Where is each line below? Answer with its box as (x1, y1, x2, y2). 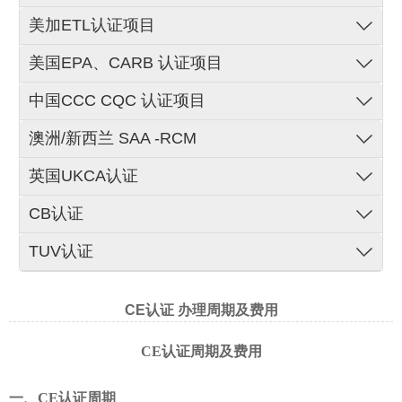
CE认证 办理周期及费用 (124, 301, 278, 318)
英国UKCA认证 (29, 166, 139, 185)
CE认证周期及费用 (140, 343, 262, 359)
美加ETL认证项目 (29, 15, 156, 34)
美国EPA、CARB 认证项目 (29, 53, 223, 72)
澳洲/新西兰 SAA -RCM (29, 128, 197, 147)
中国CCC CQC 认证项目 (29, 91, 206, 109)
